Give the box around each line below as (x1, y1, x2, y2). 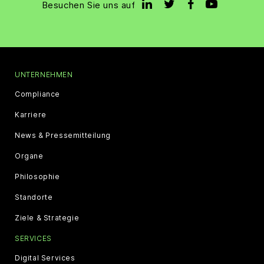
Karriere (15, 110, 47, 119)
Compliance (15, 90, 60, 98)
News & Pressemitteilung (15, 131, 111, 140)
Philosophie (15, 172, 60, 181)
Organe (15, 151, 44, 160)
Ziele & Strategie (15, 213, 80, 222)
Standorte (15, 193, 53, 202)
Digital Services (15, 253, 75, 262)
